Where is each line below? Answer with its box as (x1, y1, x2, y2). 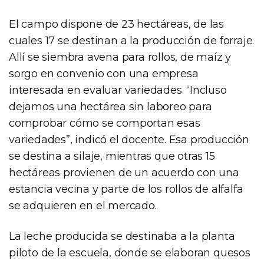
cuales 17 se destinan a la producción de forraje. (9, 34, 255, 47)
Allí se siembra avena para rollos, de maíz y (9, 50, 232, 64)
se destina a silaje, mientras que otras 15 (9, 149, 215, 163)
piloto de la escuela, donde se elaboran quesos (9, 246, 250, 259)
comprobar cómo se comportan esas (9, 116, 200, 130)
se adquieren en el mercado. (9, 199, 157, 212)
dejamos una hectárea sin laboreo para (9, 100, 212, 113)
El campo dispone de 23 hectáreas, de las (9, 17, 224, 31)
